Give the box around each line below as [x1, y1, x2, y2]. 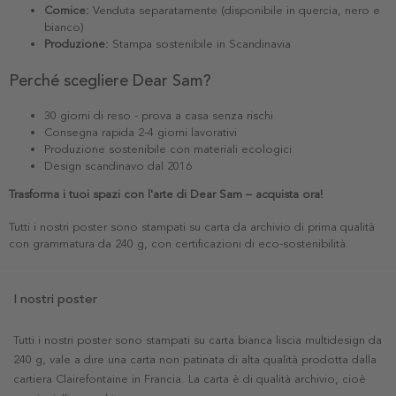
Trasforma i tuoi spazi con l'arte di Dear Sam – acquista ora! [9, 187, 323, 202]
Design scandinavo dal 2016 [44, 158, 192, 173]
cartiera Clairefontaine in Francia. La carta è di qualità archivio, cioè [13, 372, 366, 387]
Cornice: [44, 3, 89, 18]
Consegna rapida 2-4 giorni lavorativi [44, 125, 237, 140]
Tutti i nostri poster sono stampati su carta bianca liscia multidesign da [13, 333, 382, 348]
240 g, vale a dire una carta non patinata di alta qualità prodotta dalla [13, 353, 377, 368]
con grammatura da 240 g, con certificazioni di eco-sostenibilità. [9, 236, 349, 251]
